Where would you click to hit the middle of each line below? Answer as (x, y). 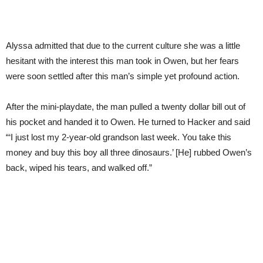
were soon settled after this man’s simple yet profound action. (123, 76)
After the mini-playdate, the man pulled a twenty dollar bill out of (126, 107)
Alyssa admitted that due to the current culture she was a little (123, 45)
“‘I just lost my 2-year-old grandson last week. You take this (119, 137)
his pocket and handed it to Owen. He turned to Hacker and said (128, 122)
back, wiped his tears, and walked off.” (79, 168)
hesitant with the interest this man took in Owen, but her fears (122, 61)
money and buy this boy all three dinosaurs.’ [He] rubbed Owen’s (129, 152)
